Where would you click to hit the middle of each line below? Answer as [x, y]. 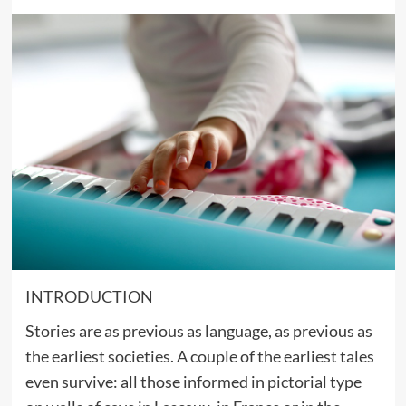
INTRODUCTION [89, 296]
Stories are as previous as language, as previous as [198, 330]
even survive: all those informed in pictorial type [193, 381]
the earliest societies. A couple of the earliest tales [199, 356]
